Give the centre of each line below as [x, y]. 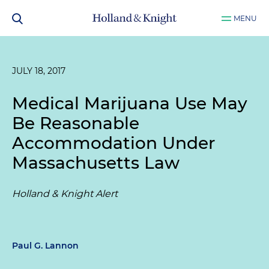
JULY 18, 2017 [39, 71]
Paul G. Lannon [45, 246]
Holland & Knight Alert [65, 194]
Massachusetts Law [96, 163]
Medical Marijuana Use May [130, 103]
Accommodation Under [113, 143]
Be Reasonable [76, 123]
